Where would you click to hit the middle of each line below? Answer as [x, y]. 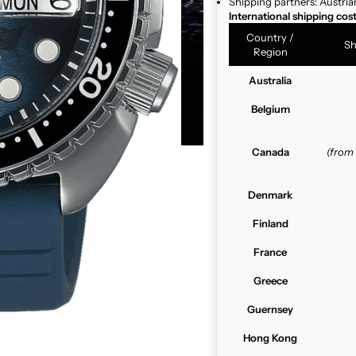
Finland [270, 224]
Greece [270, 281]
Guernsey [270, 310]
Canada [270, 152]
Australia [270, 81]
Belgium [270, 109]
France [270, 252]
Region [270, 52]
